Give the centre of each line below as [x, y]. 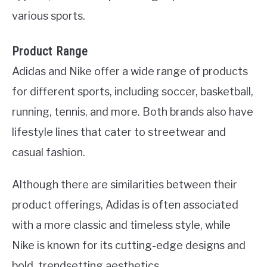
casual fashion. [49, 152]
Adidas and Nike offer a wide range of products [130, 71]
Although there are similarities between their [125, 184]
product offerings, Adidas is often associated [125, 204]
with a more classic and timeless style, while [121, 225]
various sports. [49, 16]
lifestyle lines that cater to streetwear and [119, 132]
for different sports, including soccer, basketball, [133, 91]
